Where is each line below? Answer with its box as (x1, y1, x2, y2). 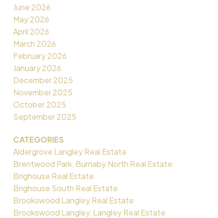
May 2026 (13, 14, 49, 24)
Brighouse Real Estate (13, 170, 94, 181)
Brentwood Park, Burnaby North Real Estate (13, 158, 172, 169)
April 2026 (13, 26, 49, 36)
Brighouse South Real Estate (13, 182, 118, 193)
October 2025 (13, 99, 66, 109)
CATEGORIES (13, 134, 64, 145)
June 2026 (13, 1, 51, 12)
